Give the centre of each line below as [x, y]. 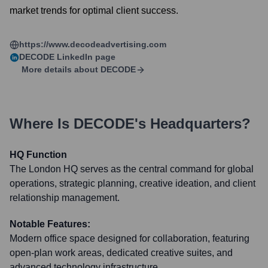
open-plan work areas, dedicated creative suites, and [121, 253]
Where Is [42, 124]
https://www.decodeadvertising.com [93, 44]
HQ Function [38, 155]
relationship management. [65, 198]
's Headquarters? [193, 124]
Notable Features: [50, 224]
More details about [60, 69]
